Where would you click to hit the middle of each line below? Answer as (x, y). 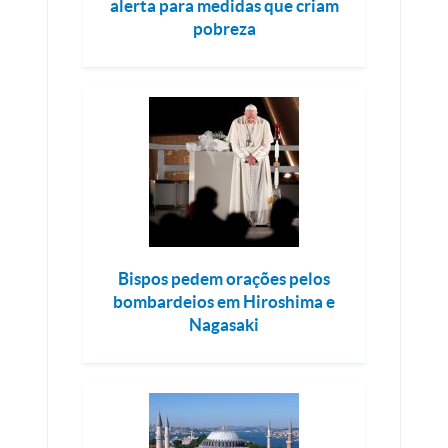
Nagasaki (224, 324)
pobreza (224, 28)
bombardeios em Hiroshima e (224, 301)
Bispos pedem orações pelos (224, 278)
